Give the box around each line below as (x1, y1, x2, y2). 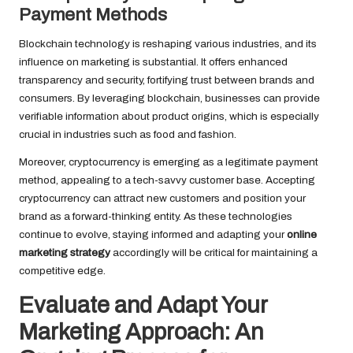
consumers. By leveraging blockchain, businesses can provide (19, 92, 320, 105)
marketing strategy (19, 247, 110, 259)
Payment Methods (19, 5, 167, 25)
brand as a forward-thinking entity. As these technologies (19, 210, 292, 223)
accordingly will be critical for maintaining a (110, 247, 318, 259)
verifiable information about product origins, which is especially (19, 110, 319, 123)
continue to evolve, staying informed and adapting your (19, 229, 287, 241)
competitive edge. (19, 265, 106, 277)
